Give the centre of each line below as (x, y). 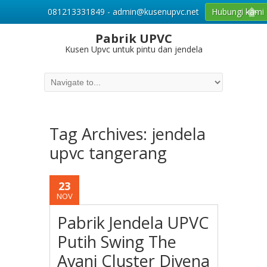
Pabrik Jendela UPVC (133, 223)
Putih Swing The (117, 242)
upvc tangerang (108, 153)
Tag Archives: (100, 134)
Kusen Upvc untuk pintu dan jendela (133, 49)
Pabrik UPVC (133, 38)
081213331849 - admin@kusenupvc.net (123, 12)
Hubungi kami (238, 12)
